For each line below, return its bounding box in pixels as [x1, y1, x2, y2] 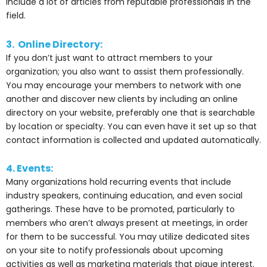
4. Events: [6, 162, 53, 176]
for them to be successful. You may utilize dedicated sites [6, 231, 250, 243]
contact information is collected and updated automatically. [6, 133, 261, 146]
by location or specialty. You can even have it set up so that [6, 120, 257, 132]
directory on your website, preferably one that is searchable [6, 106, 255, 119]
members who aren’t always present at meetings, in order [6, 217, 248, 229]
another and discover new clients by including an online [6, 92, 238, 105]
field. [6, 10, 26, 22]
